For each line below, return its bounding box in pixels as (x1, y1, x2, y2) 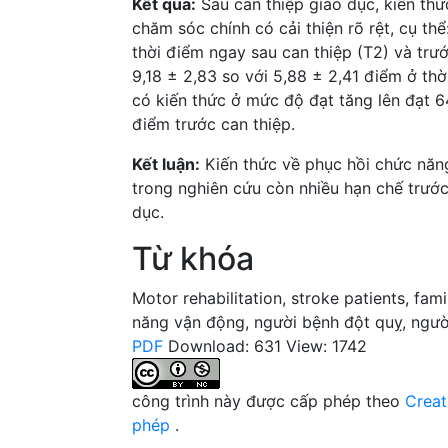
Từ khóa (132, 238, 254, 278)
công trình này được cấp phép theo (132, 390, 405, 411)
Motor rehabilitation (132, 287, 282, 308)
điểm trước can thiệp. (132, 113, 295, 134)
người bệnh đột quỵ (254, 311, 402, 332)
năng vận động (132, 311, 245, 332)
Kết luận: (132, 153, 200, 174)
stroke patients (291, 287, 405, 308)
